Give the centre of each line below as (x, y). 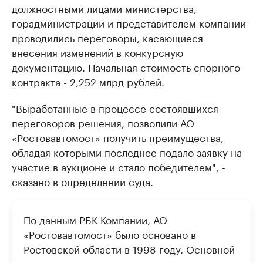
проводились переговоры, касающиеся (107, 37)
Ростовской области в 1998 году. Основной (129, 248)
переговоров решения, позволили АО (103, 122)
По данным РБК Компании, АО (95, 219)
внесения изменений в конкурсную (97, 52)
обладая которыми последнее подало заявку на (127, 151)
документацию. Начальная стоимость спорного (126, 66)
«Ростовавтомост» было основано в (110, 234)
